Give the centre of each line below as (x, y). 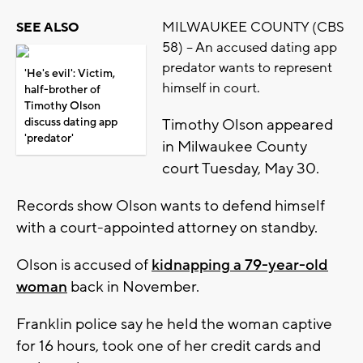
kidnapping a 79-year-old (240, 265)
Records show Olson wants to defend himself (171, 206)
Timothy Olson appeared (248, 125)
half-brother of (62, 90)
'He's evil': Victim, (70, 74)
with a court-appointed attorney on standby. (169, 228)
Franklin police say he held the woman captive (174, 325)
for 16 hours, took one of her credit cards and (169, 346)
